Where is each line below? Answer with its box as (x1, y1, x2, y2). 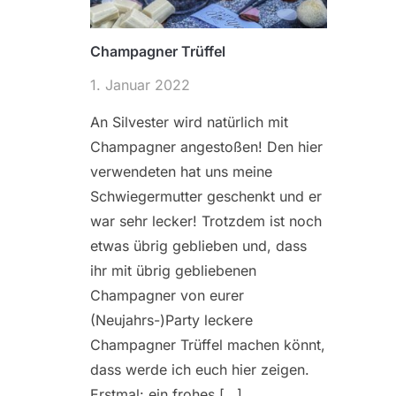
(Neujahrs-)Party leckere (90, 311, 253, 330)
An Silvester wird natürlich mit (90, 113, 288, 132)
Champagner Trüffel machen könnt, (90, 336, 325, 354)
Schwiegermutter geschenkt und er (90, 187, 322, 206)
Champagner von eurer (90, 286, 244, 305)
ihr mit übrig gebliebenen (90, 262, 256, 280)
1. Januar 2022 (90, 76, 190, 95)
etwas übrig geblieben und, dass (90, 237, 307, 255)
